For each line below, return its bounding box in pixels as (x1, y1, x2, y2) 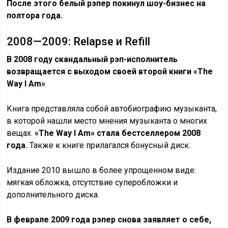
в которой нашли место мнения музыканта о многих (7, 116, 208, 126)
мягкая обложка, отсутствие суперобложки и (7, 177, 178, 187)
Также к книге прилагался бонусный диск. (27, 140, 191, 150)
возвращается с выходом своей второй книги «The (7, 66, 213, 76)
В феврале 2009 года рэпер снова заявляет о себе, (7, 214, 212, 224)
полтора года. (7, 10, 63, 20)
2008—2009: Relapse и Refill (7, 35, 151, 48)
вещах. (7, 128, 35, 138)
